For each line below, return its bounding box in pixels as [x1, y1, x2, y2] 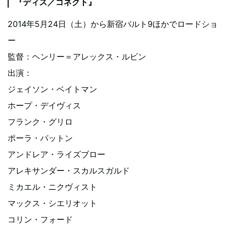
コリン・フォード [8, 214, 73, 224]
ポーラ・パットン [8, 133, 73, 143]
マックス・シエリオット [8, 198, 97, 208]
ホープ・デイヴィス [8, 100, 81, 110]
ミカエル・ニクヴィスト [8, 182, 97, 192]
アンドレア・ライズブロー [8, 149, 105, 159]
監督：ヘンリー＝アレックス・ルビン [8, 51, 146, 62]
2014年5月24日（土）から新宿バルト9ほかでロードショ [8, 19, 218, 29]
